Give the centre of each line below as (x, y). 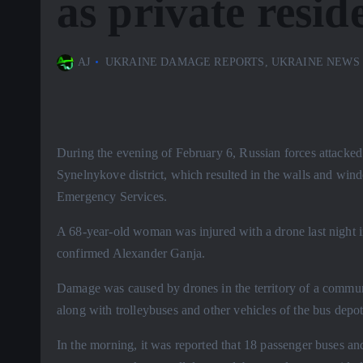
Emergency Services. (112, 197)
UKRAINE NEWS (315, 62)
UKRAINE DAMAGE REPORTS (185, 62)
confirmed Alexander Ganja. (131, 254)
